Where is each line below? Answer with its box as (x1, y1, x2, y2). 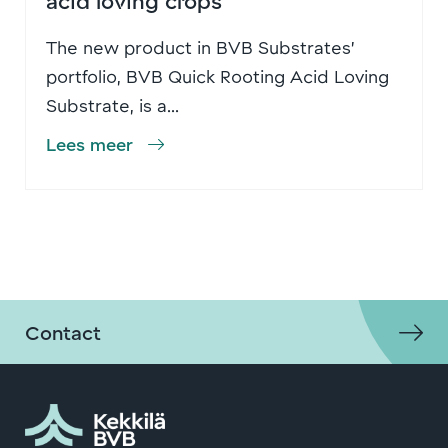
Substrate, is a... (46, 93, 179, 116)
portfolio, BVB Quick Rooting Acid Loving (46, 64, 389, 87)
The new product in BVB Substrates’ (46, 35, 355, 58)
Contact (25, 319, 101, 344)
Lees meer (46, 132, 133, 155)
